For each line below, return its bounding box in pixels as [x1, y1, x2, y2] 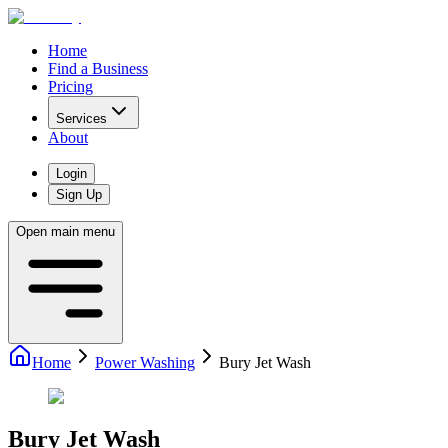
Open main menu [16, 224, 115, 239]
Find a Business [48, 60, 148, 77]
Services [56, 111, 107, 126]
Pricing [48, 78, 93, 95]
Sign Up [56, 187, 102, 202]
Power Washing [95, 354, 195, 371]
